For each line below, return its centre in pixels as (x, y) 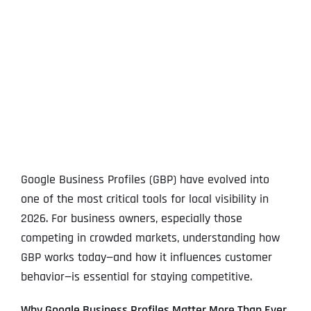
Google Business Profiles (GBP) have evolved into (145, 180)
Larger (37, 28)
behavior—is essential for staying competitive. (136, 277)
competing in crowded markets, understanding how (150, 238)
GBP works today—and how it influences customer (146, 258)
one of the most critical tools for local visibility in (144, 199)
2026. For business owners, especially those (131, 219)
